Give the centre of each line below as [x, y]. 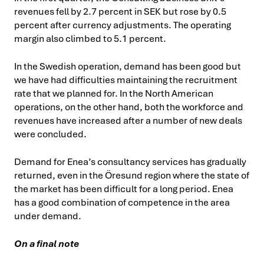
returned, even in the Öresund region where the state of [132, 175]
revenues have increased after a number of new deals [128, 121]
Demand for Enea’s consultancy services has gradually [130, 162]
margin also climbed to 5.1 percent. [90, 39]
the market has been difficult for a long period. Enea [124, 189]
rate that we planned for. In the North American [114, 93]
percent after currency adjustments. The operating [123, 25]
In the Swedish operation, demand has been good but [128, 66]
